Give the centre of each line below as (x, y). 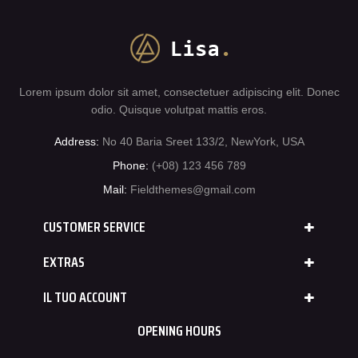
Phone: (130, 165)
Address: (76, 141)
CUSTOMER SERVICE (94, 227)
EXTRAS (64, 262)
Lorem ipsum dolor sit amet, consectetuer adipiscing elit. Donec (179, 91)
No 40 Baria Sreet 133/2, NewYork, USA (203, 141)
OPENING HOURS (179, 330)
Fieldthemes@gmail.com (193, 189)
